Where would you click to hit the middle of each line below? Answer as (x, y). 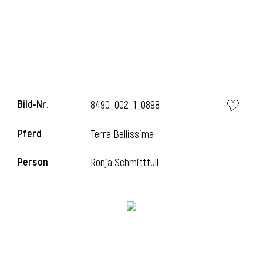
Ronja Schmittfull (125, 163)
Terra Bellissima (122, 135)
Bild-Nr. (33, 105)
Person (33, 162)
